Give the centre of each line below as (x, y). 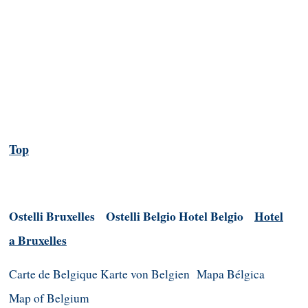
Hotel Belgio (211, 217)
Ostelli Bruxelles (52, 217)
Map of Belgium (49, 298)
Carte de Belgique (53, 274)
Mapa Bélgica (231, 274)
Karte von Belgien (145, 274)
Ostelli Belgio (141, 217)
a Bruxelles (38, 241)
